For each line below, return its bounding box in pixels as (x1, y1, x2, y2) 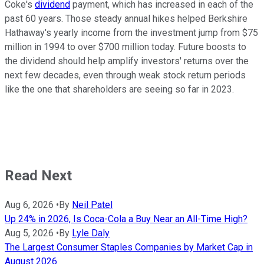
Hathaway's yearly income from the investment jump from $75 (5, 27, 258, 39)
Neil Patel (72, 199, 113, 211)
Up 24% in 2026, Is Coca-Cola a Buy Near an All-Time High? (5, 213, 247, 225)
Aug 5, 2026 (5, 227, 54, 239)
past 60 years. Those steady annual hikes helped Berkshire (5, 13, 247, 25)
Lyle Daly (72, 227, 110, 239)
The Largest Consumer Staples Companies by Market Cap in (5, 242, 253, 253)
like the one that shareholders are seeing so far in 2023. (5, 84, 234, 95)
